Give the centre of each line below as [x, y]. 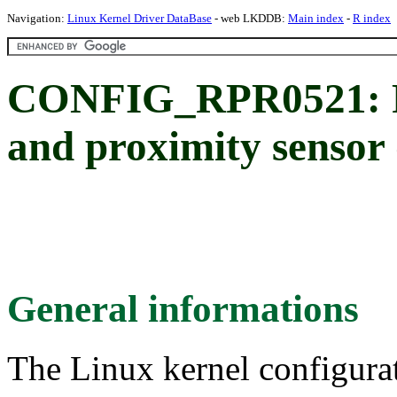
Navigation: [37, 18]
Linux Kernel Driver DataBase [140, 18]
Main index [316, 18]
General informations [183, 308]
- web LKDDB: [250, 18]
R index [372, 18]
